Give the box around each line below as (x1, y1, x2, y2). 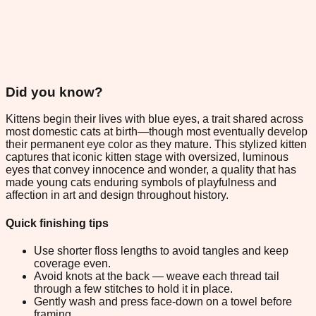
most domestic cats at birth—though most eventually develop (6, 126, 308, 138)
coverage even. (34, 257, 111, 269)
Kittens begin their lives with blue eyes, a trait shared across (6, 113, 303, 126)
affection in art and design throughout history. (6, 189, 229, 202)
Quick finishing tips (6, 217, 109, 229)
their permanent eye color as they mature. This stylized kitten (6, 138, 307, 151)
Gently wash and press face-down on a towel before (34, 295, 292, 308)
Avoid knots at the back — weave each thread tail (34, 269, 279, 282)
